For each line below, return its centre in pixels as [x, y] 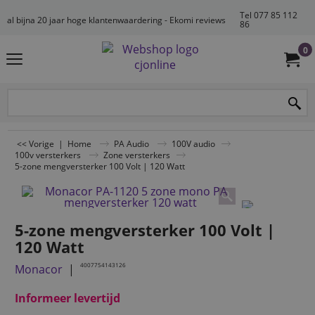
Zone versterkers [137, 155]
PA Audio [131, 143]
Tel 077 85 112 [269, 15]
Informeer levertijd [67, 298]
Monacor [39, 269]
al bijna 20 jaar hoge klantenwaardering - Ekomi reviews [116, 20]
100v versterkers [48, 155]
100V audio [193, 143]
